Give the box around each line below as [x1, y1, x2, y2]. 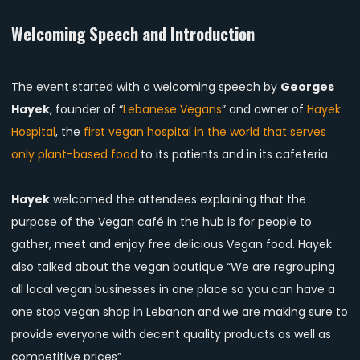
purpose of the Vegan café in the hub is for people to [11, 214, 312, 231]
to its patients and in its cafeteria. [137, 146, 330, 163]
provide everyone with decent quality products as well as [11, 326, 331, 343]
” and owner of [222, 101, 307, 118]
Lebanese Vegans [123, 101, 222, 118]
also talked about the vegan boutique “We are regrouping [11, 259, 335, 276]
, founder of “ [50, 101, 123, 118]
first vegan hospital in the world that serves [84, 124, 326, 141]
